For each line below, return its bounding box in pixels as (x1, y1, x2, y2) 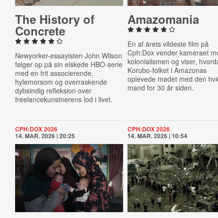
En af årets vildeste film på (127, 39, 209, 49)
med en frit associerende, (15, 68, 93, 78)
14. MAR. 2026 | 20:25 (15, 131, 75, 140)
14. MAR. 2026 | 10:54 (127, 131, 188, 140)
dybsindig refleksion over (15, 86, 91, 95)
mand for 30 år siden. (127, 83, 194, 92)
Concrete (15, 22, 65, 39)
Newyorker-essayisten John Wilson (15, 51, 122, 60)
